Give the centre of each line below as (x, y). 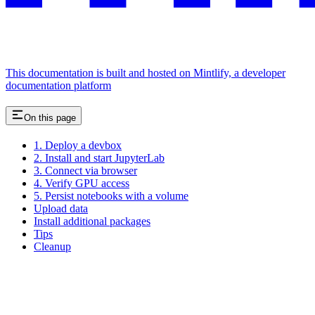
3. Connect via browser (85, 170)
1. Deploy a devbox (78, 145)
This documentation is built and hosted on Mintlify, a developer (146, 72)
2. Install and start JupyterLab (99, 157)
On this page (50, 117)
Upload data (61, 208)
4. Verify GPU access (82, 183)
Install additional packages (92, 221)
